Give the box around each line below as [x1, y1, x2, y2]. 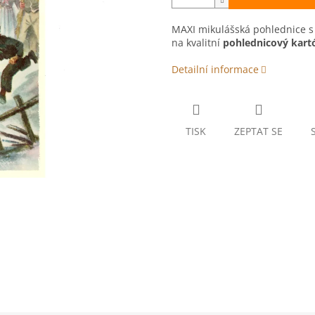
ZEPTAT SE [234, 124, 283, 139]
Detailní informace [172, 63, 259, 77]
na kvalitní [172, 36, 223, 50]
